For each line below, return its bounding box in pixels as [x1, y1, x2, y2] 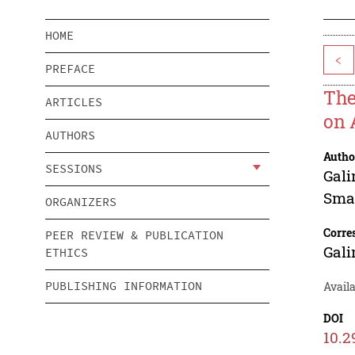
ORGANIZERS [45, 194, 116, 210]
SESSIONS [45, 161, 102, 177]
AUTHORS [45, 128, 95, 143]
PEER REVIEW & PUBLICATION [45, 227, 223, 243]
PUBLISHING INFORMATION [45, 278, 202, 294]
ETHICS [45, 245, 88, 261]
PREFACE [45, 61, 95, 77]
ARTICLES [45, 94, 102, 110]
